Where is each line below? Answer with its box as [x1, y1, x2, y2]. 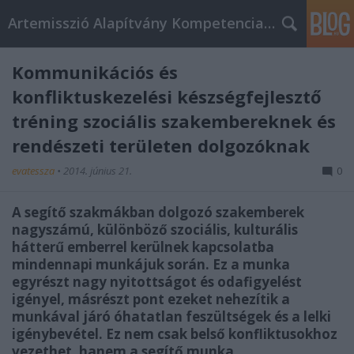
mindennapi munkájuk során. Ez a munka [12, 255, 290, 273]
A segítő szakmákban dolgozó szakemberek [12, 203, 304, 221]
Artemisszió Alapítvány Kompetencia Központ [264, 13, 275, 32]
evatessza [12, 164, 57, 178]
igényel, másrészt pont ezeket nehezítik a [12, 290, 290, 308]
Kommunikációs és [12, 60, 178, 84]
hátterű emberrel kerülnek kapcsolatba [12, 238, 274, 256]
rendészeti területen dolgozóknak [12, 134, 310, 157]
